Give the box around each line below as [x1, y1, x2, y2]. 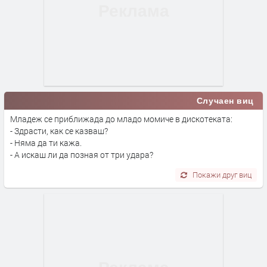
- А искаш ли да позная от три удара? [10, 148, 153, 160]
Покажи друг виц [193, 169, 252, 179]
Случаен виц [196, 95, 254, 105]
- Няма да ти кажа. [10, 136, 82, 148]
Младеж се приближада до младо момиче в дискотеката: [10, 113, 232, 125]
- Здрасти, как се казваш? [10, 125, 108, 136]
